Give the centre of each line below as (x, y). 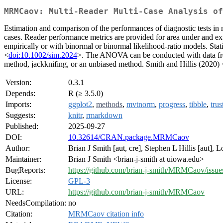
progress (172, 105)
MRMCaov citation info (106, 214)
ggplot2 (80, 105)
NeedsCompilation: (36, 203)
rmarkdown (104, 115)
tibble (198, 105)
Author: (18, 148)
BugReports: (25, 170)
